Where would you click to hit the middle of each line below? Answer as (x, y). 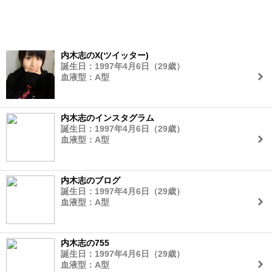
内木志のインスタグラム (107, 118)
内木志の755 (85, 243)
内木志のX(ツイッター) (105, 55)
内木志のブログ (90, 180)
